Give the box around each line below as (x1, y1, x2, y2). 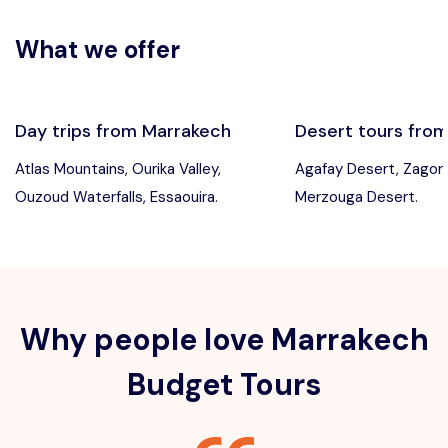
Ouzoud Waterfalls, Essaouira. (15, 187, 218, 208)
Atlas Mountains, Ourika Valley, (15, 159, 221, 180)
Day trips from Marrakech (15, 119, 231, 144)
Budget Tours (127, 365, 321, 405)
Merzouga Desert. (295, 187, 418, 208)
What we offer (15, 34, 180, 66)
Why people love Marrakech (19, 320, 429, 360)
